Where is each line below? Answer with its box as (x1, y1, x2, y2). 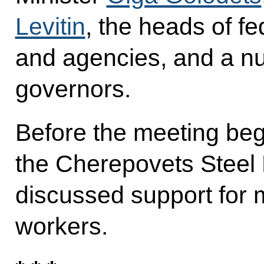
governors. (15, 75, 131, 103)
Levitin (15, 13, 85, 41)
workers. (15, 212, 108, 240)
